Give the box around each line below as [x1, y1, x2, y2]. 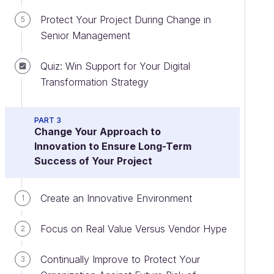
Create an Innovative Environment [40, 192, 192, 204]
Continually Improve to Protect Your [40, 253, 200, 265]
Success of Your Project [34, 155, 152, 167]
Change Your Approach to [34, 125, 161, 138]
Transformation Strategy [40, 76, 149, 88]
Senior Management [40, 29, 130, 42]
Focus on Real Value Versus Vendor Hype [40, 223, 227, 235]
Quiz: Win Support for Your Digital [40, 60, 190, 72]
